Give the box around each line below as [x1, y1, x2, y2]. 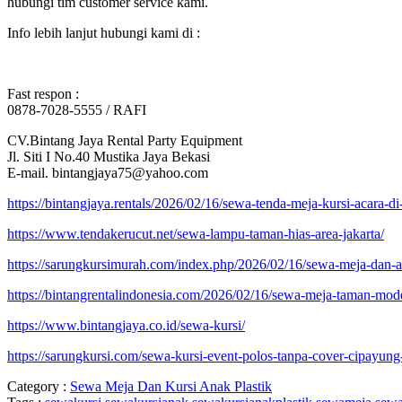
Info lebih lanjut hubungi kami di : [7, 25, 200, 41]
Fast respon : [7, 86, 79, 102]
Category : [7, 379, 66, 395]
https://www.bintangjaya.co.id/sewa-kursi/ [7, 318, 245, 334]
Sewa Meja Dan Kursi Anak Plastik [70, 379, 272, 395]
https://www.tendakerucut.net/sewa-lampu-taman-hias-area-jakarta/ [7, 226, 384, 242]
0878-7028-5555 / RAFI [7, 102, 146, 118]
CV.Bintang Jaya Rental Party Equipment [7, 133, 242, 149]
